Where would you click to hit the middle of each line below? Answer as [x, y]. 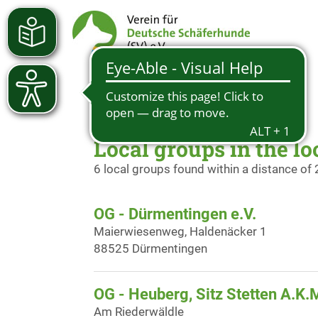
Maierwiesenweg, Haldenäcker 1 [180, 231]
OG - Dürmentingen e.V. [175, 214]
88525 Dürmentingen [150, 248]
